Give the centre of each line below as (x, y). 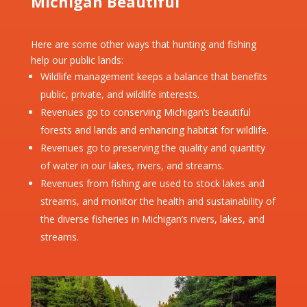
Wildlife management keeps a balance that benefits (153, 77)
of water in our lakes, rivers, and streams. (132, 166)
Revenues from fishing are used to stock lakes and (152, 184)
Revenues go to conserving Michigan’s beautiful (145, 112)
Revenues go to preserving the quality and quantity (152, 148)
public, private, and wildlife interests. (120, 95)
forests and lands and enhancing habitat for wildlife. (154, 130)
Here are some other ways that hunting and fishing (143, 45)
